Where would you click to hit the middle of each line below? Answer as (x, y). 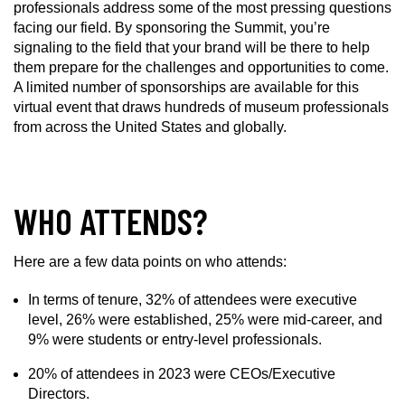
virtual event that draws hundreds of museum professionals (201, 107)
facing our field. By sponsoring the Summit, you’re (172, 28)
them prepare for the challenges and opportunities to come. (201, 67)
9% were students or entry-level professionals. (175, 339)
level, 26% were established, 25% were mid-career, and (205, 320)
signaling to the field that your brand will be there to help (192, 47)
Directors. (59, 394)
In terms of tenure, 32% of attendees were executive (193, 300)
